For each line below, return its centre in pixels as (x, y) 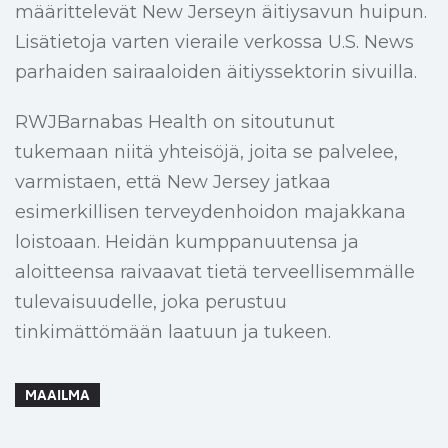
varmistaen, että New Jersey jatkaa (173, 182)
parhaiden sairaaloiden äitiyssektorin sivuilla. (216, 72)
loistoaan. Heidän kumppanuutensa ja (187, 242)
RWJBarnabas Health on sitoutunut (175, 122)
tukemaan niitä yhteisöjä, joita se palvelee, (206, 152)
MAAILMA (57, 395)
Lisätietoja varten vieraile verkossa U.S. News (214, 42)
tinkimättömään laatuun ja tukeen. (173, 332)
